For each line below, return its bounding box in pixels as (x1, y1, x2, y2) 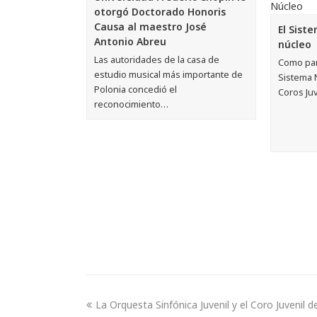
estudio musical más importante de (94, 67, 243, 81)
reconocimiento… (94, 97, 168, 110)
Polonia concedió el (94, 82, 177, 96)
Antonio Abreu (94, 34, 166, 48)
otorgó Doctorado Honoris (94, 4, 226, 18)
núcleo (277, 37, 311, 51)
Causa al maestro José (94, 19, 207, 33)
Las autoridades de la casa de (94, 52, 219, 66)
